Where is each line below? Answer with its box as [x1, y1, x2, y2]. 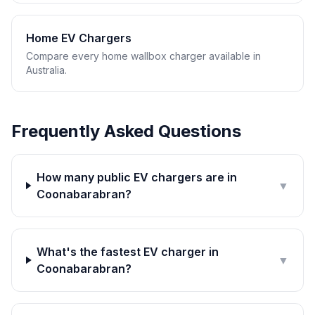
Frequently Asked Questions [11, 121, 241, 141]
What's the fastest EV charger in [37, 245, 219, 259]
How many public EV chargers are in [36, 170, 237, 184]
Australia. [26, 64, 67, 76]
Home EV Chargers [26, 31, 131, 45]
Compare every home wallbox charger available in [26, 50, 261, 62]
